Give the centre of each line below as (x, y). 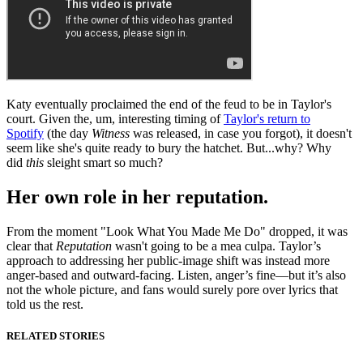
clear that (31, 246)
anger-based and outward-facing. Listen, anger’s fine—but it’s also (176, 275)
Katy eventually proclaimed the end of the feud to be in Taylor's (169, 105)
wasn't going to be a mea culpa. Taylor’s (216, 246)
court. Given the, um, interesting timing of (115, 119)
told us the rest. (45, 305)
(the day (68, 134)
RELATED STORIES (56, 336)
